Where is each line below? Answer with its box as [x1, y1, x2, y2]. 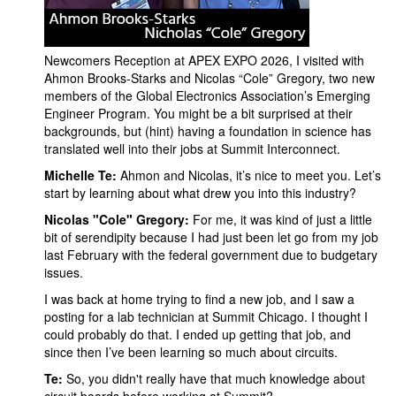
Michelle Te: [44, 166, 117, 184]
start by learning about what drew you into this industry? [44, 184, 356, 202]
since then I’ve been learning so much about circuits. [44, 343, 338, 361]
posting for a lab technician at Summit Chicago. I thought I [44, 308, 368, 325]
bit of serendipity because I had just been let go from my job [44, 228, 378, 246]
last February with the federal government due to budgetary [44, 246, 377, 263]
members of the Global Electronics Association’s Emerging [44, 87, 370, 104]
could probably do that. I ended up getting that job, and [44, 325, 351, 343]
